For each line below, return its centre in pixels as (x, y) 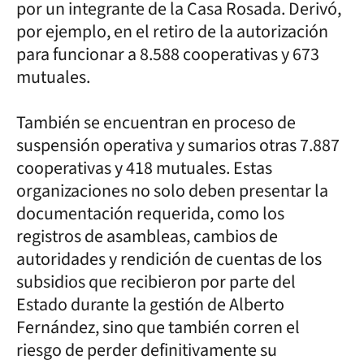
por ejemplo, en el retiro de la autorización (172, 31)
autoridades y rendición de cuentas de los (169, 259)
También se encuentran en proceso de (156, 122)
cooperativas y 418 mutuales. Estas (144, 168)
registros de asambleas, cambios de (147, 236)
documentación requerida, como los (150, 213)
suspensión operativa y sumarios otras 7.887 (178, 145)
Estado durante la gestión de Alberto (150, 304)
